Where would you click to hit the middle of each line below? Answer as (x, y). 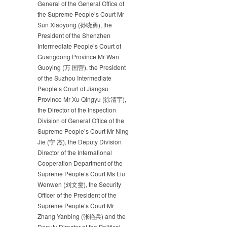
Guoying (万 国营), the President (82, 67)
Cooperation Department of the (80, 163)
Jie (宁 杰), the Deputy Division (80, 142)
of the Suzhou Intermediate (74, 78)
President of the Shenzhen (74, 35)
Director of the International (75, 153)
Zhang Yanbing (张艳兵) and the (82, 216)
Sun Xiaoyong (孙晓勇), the (75, 25)
